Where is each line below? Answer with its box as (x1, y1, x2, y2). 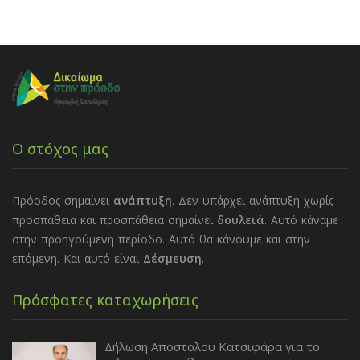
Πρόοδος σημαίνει (12, 193, 113, 208)
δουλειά (217, 212, 264, 227)
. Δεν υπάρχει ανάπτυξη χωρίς (172, 193, 333, 208)
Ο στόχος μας (12, 139, 108, 158)
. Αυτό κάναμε (264, 212, 338, 227)
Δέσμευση (143, 251, 202, 266)
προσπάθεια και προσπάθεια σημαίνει (12, 212, 217, 227)
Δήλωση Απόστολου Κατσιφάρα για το (104, 338, 320, 354)
